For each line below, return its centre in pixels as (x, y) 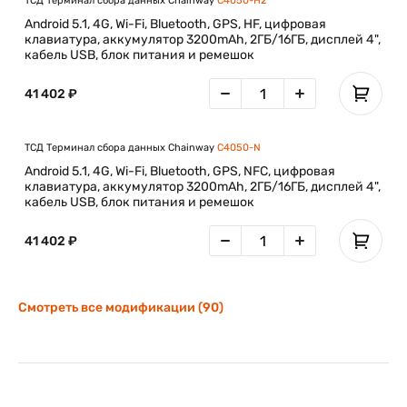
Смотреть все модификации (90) (121, 308)
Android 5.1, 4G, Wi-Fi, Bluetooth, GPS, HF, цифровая (175, 24)
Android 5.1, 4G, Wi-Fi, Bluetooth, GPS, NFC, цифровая (180, 171)
